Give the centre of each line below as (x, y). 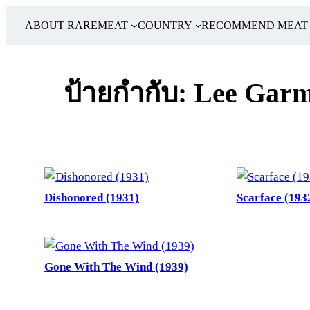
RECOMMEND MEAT (255, 25)
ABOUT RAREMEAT (76, 25)
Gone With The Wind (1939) (116, 267)
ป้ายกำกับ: (129, 93)
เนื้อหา (22, 70)
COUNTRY (165, 25)
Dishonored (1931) (92, 198)
